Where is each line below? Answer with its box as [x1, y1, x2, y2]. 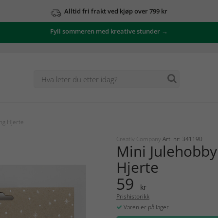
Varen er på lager [122, 202, 169, 211]
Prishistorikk [116, 192, 149, 200]
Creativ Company [116, 134, 163, 143]
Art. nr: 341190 [163, 134, 202, 143]
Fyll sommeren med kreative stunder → [50, 27, 168, 36]
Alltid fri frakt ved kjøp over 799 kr [64, 6, 167, 15]
